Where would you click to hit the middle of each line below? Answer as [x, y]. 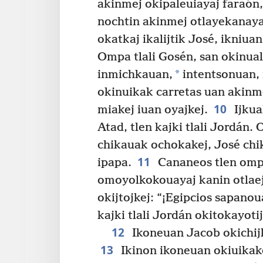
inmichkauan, [135, 75]
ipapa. [114, 163]
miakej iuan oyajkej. [153, 110]
